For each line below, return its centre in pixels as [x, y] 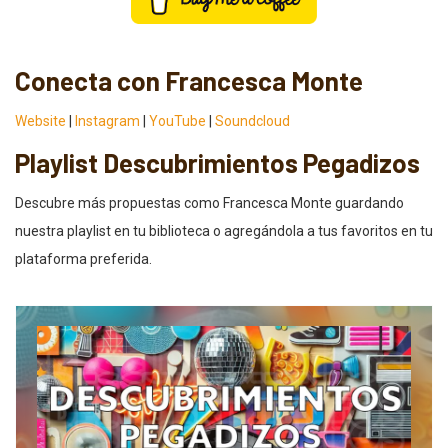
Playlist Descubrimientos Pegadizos [217, 163]
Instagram [107, 121]
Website [40, 121]
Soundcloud [252, 121]
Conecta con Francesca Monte [189, 81]
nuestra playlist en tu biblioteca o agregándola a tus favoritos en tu [224, 231]
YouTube [177, 121]
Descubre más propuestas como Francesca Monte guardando [209, 203]
